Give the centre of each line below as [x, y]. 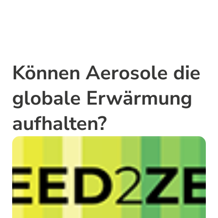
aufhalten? [59, 123]
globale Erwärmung [102, 98]
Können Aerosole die [106, 73]
